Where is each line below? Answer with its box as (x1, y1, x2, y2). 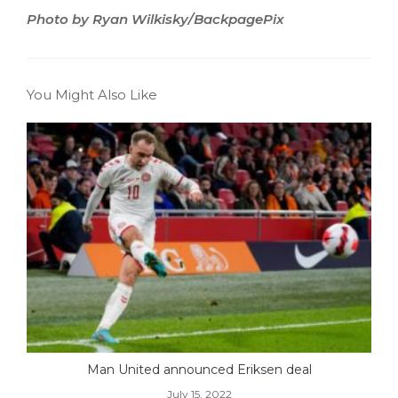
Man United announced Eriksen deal (86, 361, 312, 378)
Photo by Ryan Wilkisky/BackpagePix (27, 10, 284, 28)
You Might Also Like (27, 85, 157, 103)
